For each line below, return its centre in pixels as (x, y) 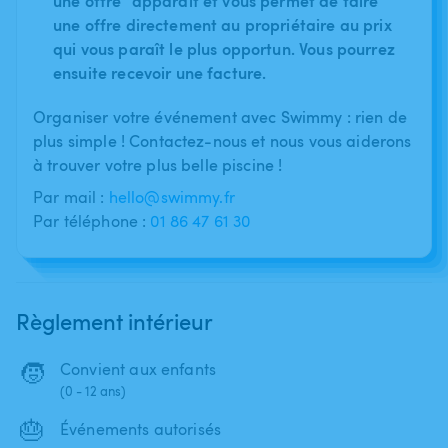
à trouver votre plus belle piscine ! (158, 164)
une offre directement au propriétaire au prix (222, 24)
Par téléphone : (92, 220)
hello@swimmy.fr (171, 196)
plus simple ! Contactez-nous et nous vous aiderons (222, 140)
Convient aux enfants (138, 368)
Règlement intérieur (114, 320)
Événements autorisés (140, 428)
